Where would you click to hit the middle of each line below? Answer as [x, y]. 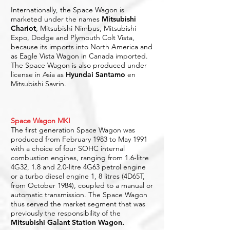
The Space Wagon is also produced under [79, 65]
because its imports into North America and [82, 47]
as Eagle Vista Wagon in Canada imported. [79, 56]
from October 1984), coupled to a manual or [82, 185]
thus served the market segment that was [78, 204]
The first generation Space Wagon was [73, 130]
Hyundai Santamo [95, 74]
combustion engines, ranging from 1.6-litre [80, 158]
